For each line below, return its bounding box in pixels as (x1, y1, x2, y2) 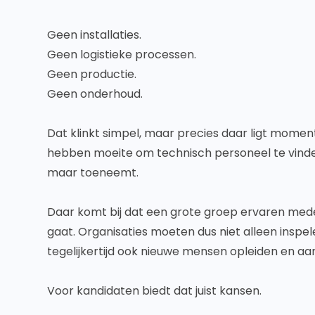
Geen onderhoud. (47, 86, 143, 103)
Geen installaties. (47, 27, 142, 44)
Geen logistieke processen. (47, 46, 197, 63)
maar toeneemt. (47, 165, 139, 181)
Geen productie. (47, 66, 137, 83)
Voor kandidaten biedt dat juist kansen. (47, 283, 262, 300)
